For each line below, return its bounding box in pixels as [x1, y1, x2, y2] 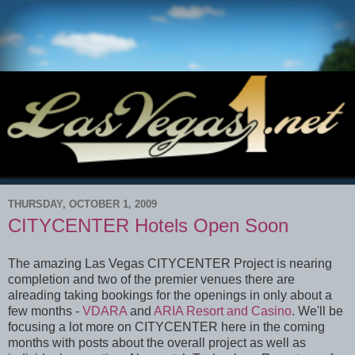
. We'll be [292, 303, 343, 318]
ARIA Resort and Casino [154, 303, 292, 318]
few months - [8, 303, 82, 318]
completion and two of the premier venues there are [8, 272, 295, 286]
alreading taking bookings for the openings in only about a [8, 288, 332, 302]
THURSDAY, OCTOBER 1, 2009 [8, 197, 157, 210]
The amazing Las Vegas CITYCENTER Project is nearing [8, 256, 332, 270]
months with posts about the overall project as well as [8, 335, 306, 349]
